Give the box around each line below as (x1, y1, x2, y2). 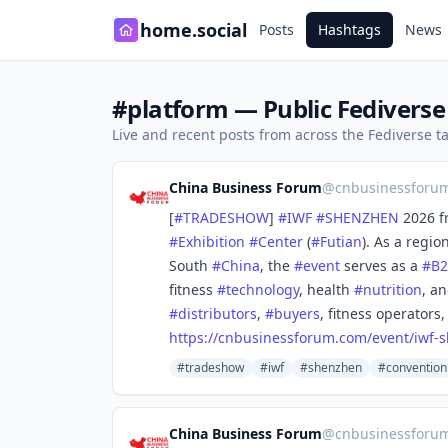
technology (226, 280, 299, 299)
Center (258, 232, 303, 251)
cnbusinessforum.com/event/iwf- (218, 328, 439, 347)
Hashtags (318, 20, 381, 39)
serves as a (340, 256, 422, 275)
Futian (320, 232, 362, 251)
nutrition (363, 280, 422, 299)
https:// (169, 328, 218, 347)
